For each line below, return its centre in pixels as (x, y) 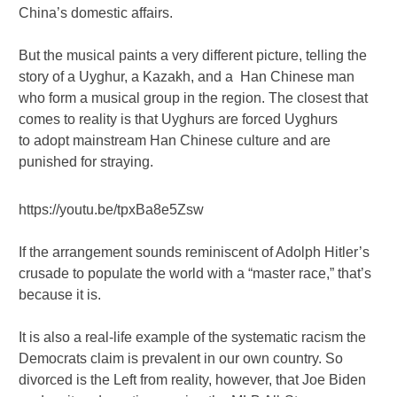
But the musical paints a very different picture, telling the (193, 55)
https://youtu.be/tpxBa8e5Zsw (112, 209)
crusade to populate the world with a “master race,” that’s (195, 273)
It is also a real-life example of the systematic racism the (193, 337)
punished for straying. (86, 161)
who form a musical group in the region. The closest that (194, 97)
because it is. (60, 294)
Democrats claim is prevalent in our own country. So (181, 358)
